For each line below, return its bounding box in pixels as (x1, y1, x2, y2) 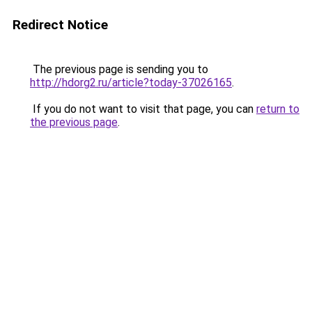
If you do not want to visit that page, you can (30, 102, 256, 116)
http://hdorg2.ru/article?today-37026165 (30, 76, 232, 89)
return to (256, 102, 299, 116)
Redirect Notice (13, 17, 108, 33)
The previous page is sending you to (30, 63, 208, 76)
